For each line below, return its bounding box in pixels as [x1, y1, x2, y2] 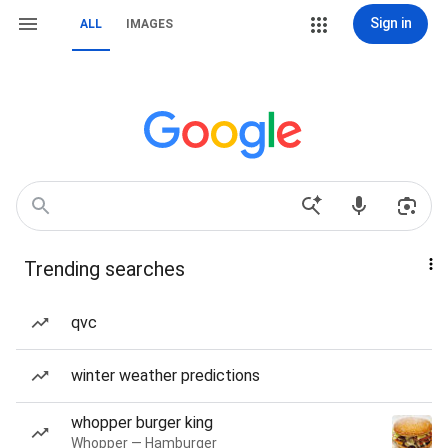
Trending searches [24, 257, 185, 281]
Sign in [369, 15, 412, 31]
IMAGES [126, 17, 173, 31]
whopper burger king [71, 413, 213, 432]
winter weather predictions [71, 366, 260, 385]
